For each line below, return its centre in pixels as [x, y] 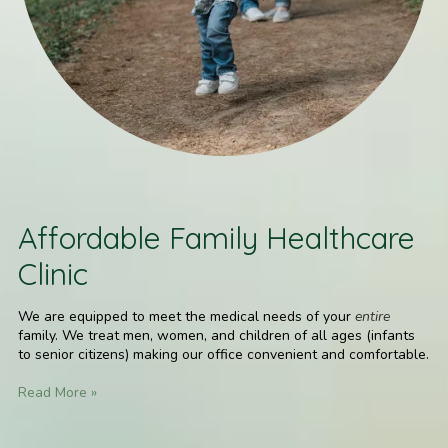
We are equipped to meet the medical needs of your [186, 317]
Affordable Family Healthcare [216, 238]
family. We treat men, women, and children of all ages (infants [216, 336]
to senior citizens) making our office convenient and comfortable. [223, 355]
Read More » [57, 393]
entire [372, 317]
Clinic [53, 274]
